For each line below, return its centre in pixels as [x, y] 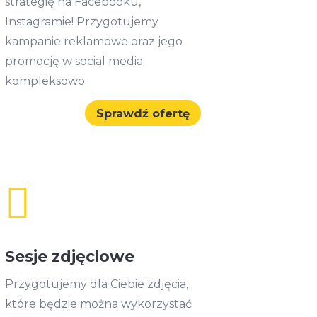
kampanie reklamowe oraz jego [93, 41]
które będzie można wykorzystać [98, 304]
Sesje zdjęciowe [69, 257]
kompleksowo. [47, 81]
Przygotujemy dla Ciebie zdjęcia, [96, 284]
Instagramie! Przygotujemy [81, 21]
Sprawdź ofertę [143, 113]
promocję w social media [74, 61]
